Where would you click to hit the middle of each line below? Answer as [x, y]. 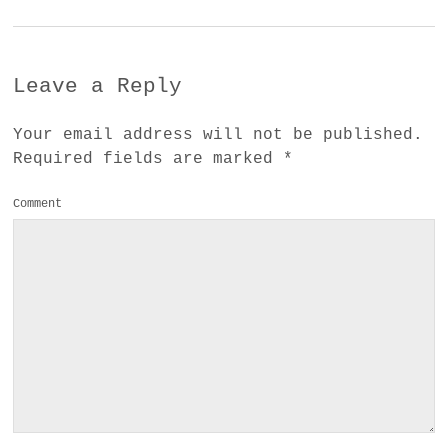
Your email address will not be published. [218, 134]
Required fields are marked [148, 158]
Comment [38, 203]
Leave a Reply [98, 86]
